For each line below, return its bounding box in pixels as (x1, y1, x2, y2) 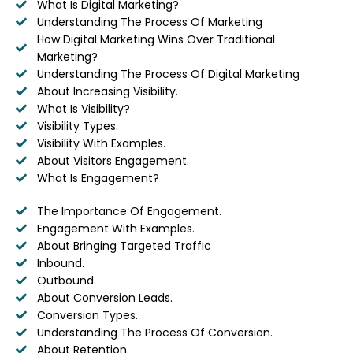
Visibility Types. (36, 117, 118, 134)
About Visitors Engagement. (36, 152, 189, 169)
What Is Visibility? (36, 100, 130, 117)
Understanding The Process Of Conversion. (36, 324, 273, 340)
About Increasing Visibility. (36, 83, 178, 99)
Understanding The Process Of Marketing (36, 13, 262, 30)
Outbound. (36, 272, 96, 288)
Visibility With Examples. (36, 135, 165, 151)
